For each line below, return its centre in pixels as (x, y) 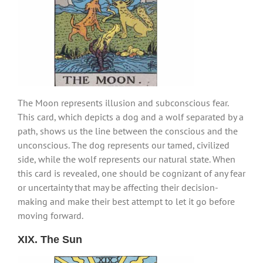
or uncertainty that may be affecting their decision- (118, 187)
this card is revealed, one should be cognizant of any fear (131, 173)
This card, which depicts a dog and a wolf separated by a (131, 117)
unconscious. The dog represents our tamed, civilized (124, 145)
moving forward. (50, 215)
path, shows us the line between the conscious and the (128, 131)
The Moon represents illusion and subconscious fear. (123, 102)
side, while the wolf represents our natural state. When (127, 159)
